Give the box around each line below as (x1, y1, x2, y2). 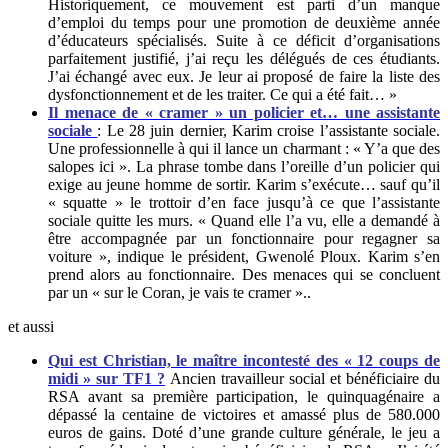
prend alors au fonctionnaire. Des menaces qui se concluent (48, 265, 440, 283)
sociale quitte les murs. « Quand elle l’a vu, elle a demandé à (48, 211, 440, 229)
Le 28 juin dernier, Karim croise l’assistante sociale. (106, 121, 441, 139)
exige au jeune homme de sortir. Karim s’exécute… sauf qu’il (48, 175, 440, 193)
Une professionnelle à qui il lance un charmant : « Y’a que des (48, 139, 440, 157)
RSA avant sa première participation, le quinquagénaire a (48, 387, 440, 405)
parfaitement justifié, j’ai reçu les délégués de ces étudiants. (48, 49, 440, 67)
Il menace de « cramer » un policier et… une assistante (48, 103, 440, 121)
